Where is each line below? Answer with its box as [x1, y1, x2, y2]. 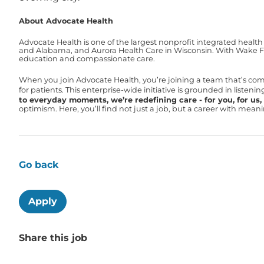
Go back [19, 159, 59, 171]
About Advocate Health [19, 16, 113, 25]
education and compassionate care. [19, 54, 155, 63]
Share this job [19, 232, 87, 244]
